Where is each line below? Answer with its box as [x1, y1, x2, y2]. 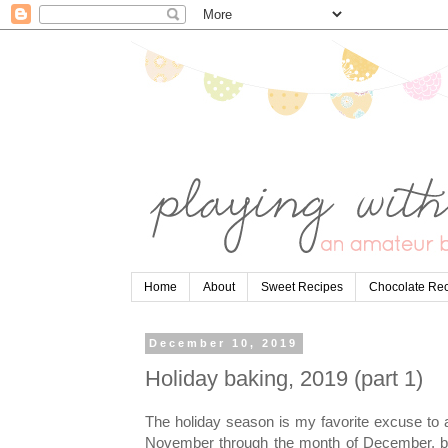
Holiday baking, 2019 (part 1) [145, 365, 423, 391]
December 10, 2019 [149, 337, 299, 350]
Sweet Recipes [261, 280, 343, 295]
